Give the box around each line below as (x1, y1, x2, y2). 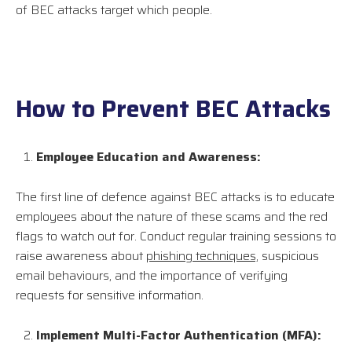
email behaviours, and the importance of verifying (16, 266, 288, 286)
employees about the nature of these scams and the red (16, 207, 328, 227)
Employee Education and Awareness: (36, 147, 261, 167)
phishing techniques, (146, 246, 258, 266)
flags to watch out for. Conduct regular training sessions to (16, 226, 336, 247)
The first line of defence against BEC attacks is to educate (16, 187, 335, 207)
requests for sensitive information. (16, 285, 203, 306)
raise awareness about (16, 246, 146, 266)
